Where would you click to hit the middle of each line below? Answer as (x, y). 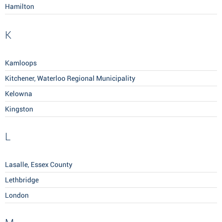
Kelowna (19, 94)
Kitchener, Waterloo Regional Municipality (70, 79)
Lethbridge (22, 180)
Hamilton (20, 7)
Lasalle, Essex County (39, 165)
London (17, 195)
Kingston (19, 109)
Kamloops (21, 63)
